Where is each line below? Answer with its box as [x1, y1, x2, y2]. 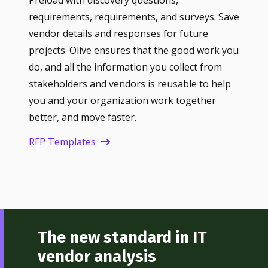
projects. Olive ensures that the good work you [29, 44, 239, 57]
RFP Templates [29, 135, 96, 148]
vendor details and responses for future [29, 27, 208, 41]
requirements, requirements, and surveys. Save [29, 10, 239, 24]
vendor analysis [37, 246, 156, 266]
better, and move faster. [29, 111, 136, 124]
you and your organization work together [29, 94, 216, 108]
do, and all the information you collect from [29, 60, 222, 74]
